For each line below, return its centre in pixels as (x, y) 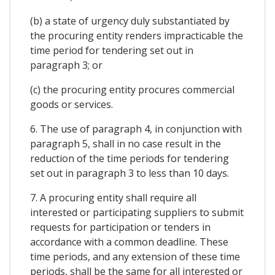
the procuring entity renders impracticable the (137, 35)
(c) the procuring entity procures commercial (132, 89)
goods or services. (72, 104)
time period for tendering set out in (112, 50)
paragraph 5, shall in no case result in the (126, 143)
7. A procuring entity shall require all (113, 197)
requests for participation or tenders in (120, 227)
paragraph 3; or (66, 65)
